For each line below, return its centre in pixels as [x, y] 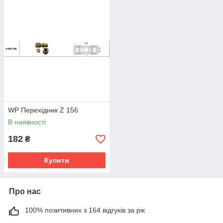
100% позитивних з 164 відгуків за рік [85, 210]
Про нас [25, 191]
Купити [57, 160]
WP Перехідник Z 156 [43, 110]
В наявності [27, 122]
